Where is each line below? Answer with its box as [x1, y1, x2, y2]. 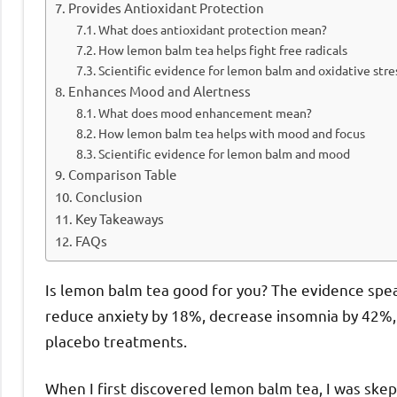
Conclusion [75, 188, 144, 206]
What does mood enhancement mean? [97, 105, 312, 121]
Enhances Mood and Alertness [68, 82, 252, 100]
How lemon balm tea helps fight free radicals [97, 42, 347, 58]
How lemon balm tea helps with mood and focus [97, 125, 365, 142]
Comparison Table [68, 166, 177, 183]
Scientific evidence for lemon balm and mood [97, 145, 350, 162]
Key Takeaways [75, 210, 165, 228]
